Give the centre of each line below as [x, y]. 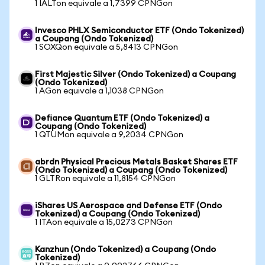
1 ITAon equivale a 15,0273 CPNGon [104, 222]
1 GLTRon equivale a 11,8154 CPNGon [105, 179]
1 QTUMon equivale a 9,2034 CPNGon [109, 135]
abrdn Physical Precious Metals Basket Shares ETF [136, 162]
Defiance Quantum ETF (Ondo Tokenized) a [122, 118]
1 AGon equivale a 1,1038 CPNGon [99, 91]
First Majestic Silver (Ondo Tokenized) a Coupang [135, 75]
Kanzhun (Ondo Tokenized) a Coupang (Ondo [125, 250]
